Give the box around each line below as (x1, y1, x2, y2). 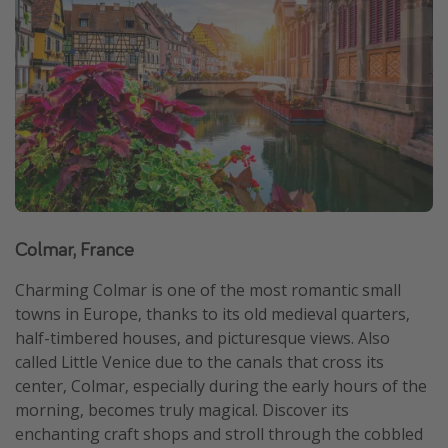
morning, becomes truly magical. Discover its (15, 398, 349, 421)
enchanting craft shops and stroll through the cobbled (15, 422, 423, 445)
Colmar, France (15, 235, 134, 261)
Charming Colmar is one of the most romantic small (15, 278, 401, 301)
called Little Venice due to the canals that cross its (15, 350, 384, 373)
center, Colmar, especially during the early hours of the (15, 374, 427, 397)
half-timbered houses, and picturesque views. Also (15, 326, 390, 349)
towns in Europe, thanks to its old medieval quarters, (15, 302, 410, 325)
